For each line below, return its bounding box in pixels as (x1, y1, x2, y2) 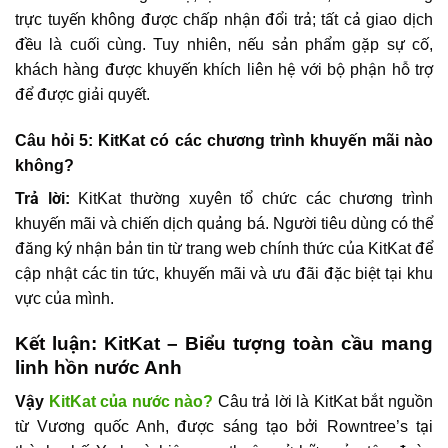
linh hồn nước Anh (15, 356, 182, 378)
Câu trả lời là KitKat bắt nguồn (213, 393, 434, 411)
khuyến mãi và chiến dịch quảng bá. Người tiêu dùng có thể (15, 214, 433, 232)
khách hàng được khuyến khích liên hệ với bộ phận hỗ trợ (15, 60, 433, 78)
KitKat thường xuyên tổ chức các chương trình (78, 189, 434, 207)
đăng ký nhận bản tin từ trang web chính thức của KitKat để (15, 239, 433, 257)
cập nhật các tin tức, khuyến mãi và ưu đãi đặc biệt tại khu (15, 264, 433, 282)
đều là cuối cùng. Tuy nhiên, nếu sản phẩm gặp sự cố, (15, 35, 433, 53)
